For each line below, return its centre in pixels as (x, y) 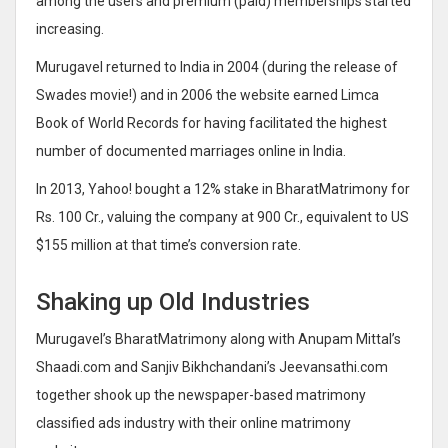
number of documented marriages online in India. (191, 150)
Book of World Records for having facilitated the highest (211, 122)
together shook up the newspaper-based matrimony (201, 394)
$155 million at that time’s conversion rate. (168, 244)
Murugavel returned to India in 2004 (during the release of (217, 66)
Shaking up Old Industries (173, 301)
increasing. (70, 28)
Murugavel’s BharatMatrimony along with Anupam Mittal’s (218, 338)
